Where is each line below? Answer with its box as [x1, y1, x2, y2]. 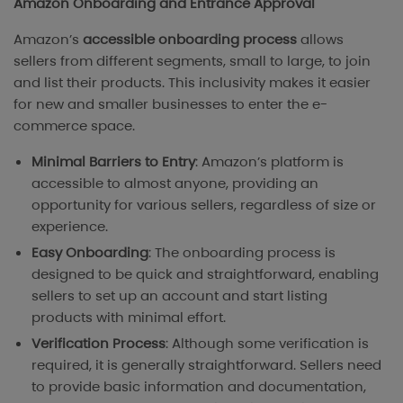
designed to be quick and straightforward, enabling [31, 264, 379, 284]
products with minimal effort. [31, 308, 226, 327]
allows [297, 30, 344, 49]
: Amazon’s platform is [195, 152, 344, 172]
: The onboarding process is [148, 243, 336, 263]
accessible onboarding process [83, 30, 297, 49]
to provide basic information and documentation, [31, 376, 366, 396]
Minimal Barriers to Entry [31, 152, 195, 172]
